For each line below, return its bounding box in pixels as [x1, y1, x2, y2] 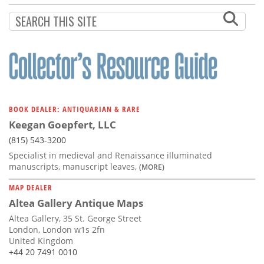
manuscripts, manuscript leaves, [9, 160, 139, 172]
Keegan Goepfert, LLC [9, 117, 116, 131]
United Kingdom [9, 235, 73, 246]
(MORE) [139, 161, 164, 171]
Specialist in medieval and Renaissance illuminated [9, 149, 212, 161]
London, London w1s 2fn [9, 223, 105, 235]
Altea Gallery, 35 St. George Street [9, 212, 141, 224]
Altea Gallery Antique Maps [9, 196, 143, 210]
